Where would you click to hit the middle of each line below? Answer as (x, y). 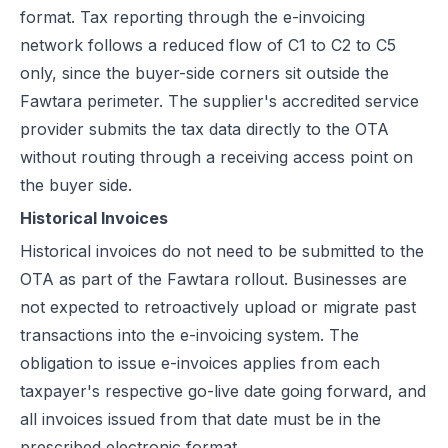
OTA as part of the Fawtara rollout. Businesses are (213, 279)
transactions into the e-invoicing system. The (189, 335)
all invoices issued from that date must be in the (200, 419)
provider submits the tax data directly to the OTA (204, 129)
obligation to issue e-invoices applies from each (200, 363)
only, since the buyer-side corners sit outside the (204, 73)
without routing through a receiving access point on (216, 157)
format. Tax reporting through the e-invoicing (192, 17)
